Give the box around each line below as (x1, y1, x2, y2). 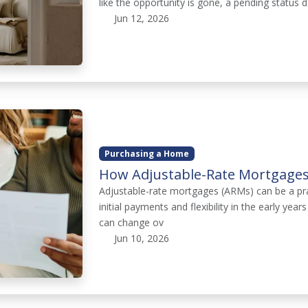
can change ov (99, 215, 164, 229)
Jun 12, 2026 (111, 11, 169, 25)
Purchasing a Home (104, 147, 190, 159)
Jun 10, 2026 (111, 231, 169, 245)
